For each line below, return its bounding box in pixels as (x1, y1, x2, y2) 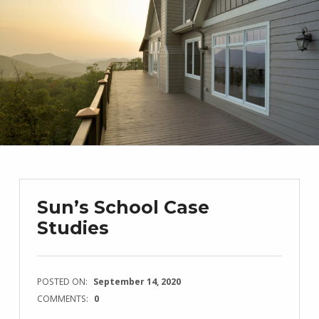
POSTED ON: (37, 276, 90, 288)
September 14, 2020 (93, 276, 181, 288)
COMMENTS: (37, 293, 91, 305)
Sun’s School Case (37, 196, 210, 218)
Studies (37, 216, 110, 239)
